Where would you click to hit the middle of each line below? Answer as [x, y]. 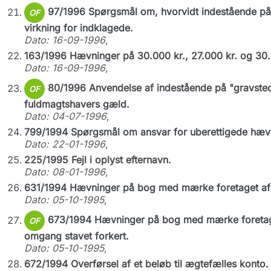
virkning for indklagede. [78, 28]
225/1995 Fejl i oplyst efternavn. [97, 160]
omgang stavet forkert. [76, 236]
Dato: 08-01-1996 [64, 172]
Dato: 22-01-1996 [64, 144]
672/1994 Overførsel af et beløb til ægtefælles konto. [146, 264]
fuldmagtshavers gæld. [77, 104]
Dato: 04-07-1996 [65, 116]
